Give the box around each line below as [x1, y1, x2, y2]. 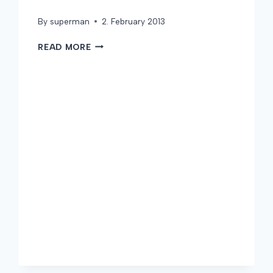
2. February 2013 [101, 16, 165, 26]
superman [49, 16, 90, 26]
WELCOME [90, 38, 138, 49]
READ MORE [38, 41, 91, 52]
